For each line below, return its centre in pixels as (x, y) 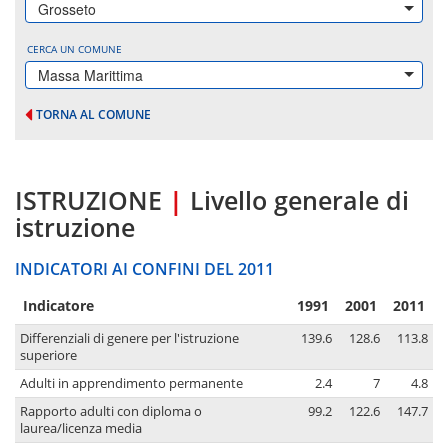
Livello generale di (299, 200)
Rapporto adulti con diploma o (111, 412)
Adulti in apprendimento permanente (131, 384)
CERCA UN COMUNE (74, 49)
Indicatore (58, 306)
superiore (48, 356)
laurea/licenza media (81, 429)
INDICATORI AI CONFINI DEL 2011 (144, 269)
